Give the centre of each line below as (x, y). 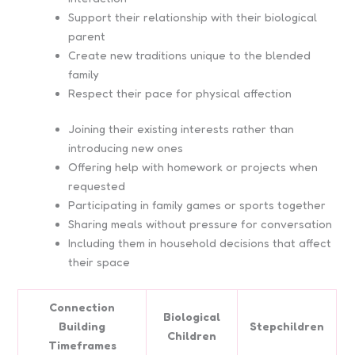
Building (82, 326)
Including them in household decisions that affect (200, 243)
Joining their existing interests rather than (181, 129)
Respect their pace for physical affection (180, 93)
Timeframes (82, 345)
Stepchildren (287, 326)
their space (99, 262)
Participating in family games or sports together (197, 205)
